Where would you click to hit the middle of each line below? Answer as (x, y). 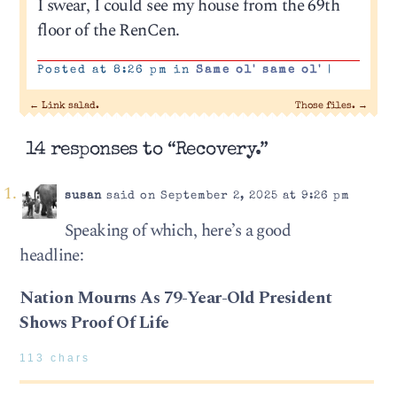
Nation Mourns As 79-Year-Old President (176, 298)
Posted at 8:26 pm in (116, 71)
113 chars (55, 358)
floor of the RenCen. (108, 30)
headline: (52, 256)
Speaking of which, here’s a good (178, 231)
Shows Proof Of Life (94, 323)
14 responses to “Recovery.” (147, 151)
